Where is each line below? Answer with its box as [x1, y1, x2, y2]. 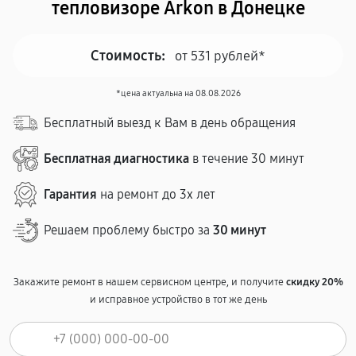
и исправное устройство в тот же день [89, 293, 267, 306]
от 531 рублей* [175, 47, 265, 64]
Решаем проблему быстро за [44, 222, 213, 238]
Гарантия [44, 187, 97, 202]
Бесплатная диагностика [44, 151, 189, 166]
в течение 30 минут [189, 151, 304, 166]
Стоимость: [91, 47, 165, 64]
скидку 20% [285, 276, 343, 288]
